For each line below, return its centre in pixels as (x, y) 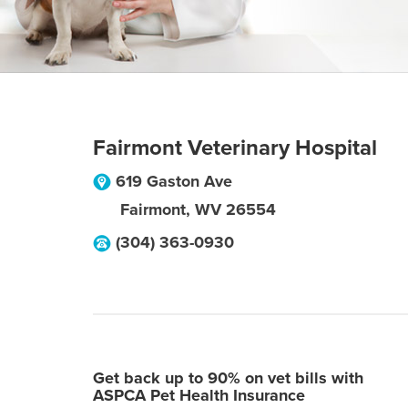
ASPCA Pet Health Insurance (199, 395)
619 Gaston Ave (174, 181)
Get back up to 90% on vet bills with (228, 378)
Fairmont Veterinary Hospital (235, 148)
